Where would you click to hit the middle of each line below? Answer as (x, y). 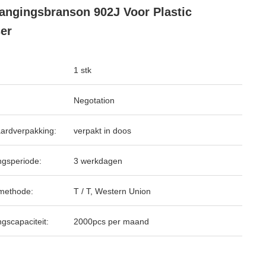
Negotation (94, 100)
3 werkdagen (98, 161)
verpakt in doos (102, 131)
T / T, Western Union (112, 191)
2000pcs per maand (111, 221)
